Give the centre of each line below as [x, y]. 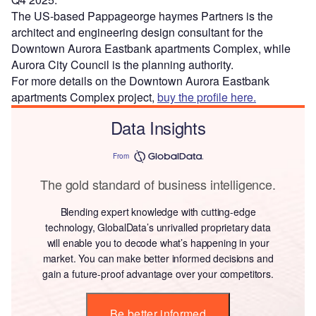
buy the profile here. [207, 97]
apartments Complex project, [84, 97]
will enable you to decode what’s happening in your [158, 242]
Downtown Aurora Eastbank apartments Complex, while [151, 48]
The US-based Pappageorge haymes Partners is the [142, 16]
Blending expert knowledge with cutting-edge [158, 211]
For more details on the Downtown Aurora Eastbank [140, 80]
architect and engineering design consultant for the [137, 32]
